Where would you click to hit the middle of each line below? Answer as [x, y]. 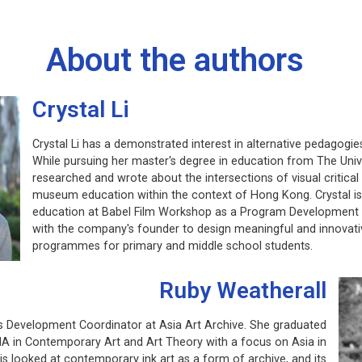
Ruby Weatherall [242, 290]
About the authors [175, 60]
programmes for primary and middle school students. [173, 246]
